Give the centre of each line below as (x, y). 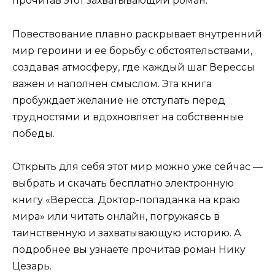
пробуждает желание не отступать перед (119, 100)
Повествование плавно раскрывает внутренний (137, 34)
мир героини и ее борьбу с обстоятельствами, (132, 50)
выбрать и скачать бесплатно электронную (123, 183)
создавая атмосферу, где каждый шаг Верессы (134, 67)
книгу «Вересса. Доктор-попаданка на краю (126, 199)
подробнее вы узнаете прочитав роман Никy (129, 249)
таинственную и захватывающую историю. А (127, 233)
